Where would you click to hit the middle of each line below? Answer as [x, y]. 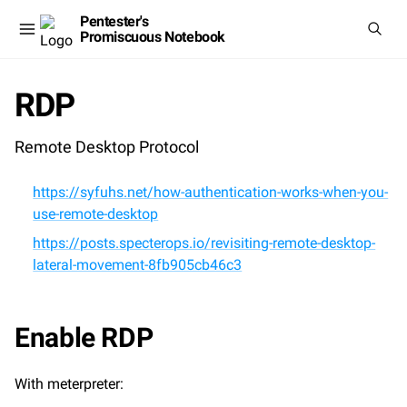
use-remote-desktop [96, 214]
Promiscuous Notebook [153, 37]
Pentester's [114, 21]
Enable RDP [84, 338]
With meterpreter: [69, 384]
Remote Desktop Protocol [107, 147]
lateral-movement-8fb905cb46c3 [138, 265]
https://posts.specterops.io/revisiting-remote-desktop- [204, 243]
